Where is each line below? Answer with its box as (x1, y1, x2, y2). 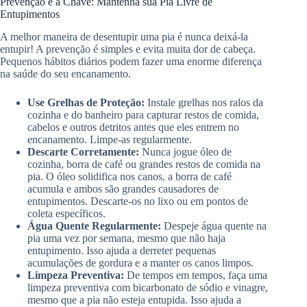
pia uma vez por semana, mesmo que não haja (27, 232, 225, 245)
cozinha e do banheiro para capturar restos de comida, (27, 109, 259, 121)
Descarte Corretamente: (27, 146, 139, 158)
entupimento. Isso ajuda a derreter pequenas (27, 245, 216, 257)
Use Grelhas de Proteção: (27, 97, 145, 109)
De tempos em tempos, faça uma (124, 269, 267, 282)
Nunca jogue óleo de (139, 146, 232, 158)
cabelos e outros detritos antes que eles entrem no (27, 121, 239, 134)
